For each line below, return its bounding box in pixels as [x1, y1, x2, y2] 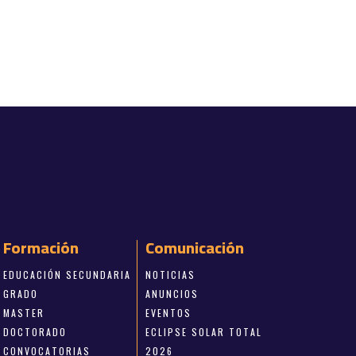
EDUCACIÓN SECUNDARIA [3, 267, 132, 281]
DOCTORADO [3, 324, 68, 339]
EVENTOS [145, 305, 192, 319]
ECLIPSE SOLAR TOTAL [145, 324, 262, 339]
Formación [3, 232, 79, 262]
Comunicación [145, 232, 244, 262]
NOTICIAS [145, 267, 195, 281]
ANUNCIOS [145, 286, 199, 300]
